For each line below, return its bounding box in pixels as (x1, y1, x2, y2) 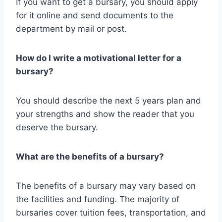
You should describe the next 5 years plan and (16, 95, 201, 106)
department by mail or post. (16, 23, 127, 34)
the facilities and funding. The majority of (16, 194, 179, 204)
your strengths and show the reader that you (16, 109, 194, 119)
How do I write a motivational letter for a (16, 53, 181, 63)
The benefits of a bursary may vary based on (16, 180, 196, 191)
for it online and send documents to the (16, 10, 173, 20)
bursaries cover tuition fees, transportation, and (16, 207, 206, 218)
